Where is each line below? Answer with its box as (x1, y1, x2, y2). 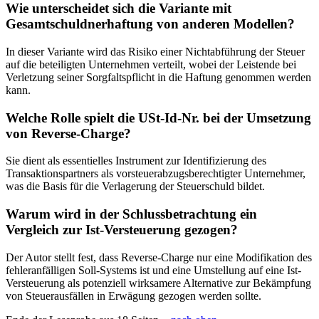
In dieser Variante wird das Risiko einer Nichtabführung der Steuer (6, 45, 305, 58)
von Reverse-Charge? (6, 125, 131, 141)
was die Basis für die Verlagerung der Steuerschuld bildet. (6, 180, 265, 193)
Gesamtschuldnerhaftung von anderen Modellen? (6, 16, 295, 32)
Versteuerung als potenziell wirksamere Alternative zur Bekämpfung (6, 276, 311, 289)
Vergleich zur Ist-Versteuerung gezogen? (6, 222, 238, 238)
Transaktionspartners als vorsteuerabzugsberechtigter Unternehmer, (6, 167, 305, 180)
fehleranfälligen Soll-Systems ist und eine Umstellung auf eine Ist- (6, 263, 301, 276)
